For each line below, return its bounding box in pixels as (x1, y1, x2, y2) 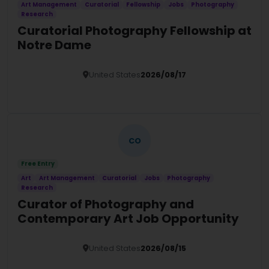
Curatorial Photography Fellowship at (17, 22, 252, 40)
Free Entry (21, 160, 55, 168)
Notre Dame (17, 37, 91, 54)
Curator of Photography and (17, 196, 194, 213)
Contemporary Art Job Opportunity (17, 210, 239, 228)
